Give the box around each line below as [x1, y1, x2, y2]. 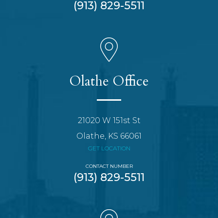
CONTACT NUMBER [85, 163, 133, 170]
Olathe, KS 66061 [76, 131, 142, 141]
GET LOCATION [88, 145, 130, 152]
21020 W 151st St [77, 116, 141, 126]
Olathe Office [69, 72, 149, 91]
